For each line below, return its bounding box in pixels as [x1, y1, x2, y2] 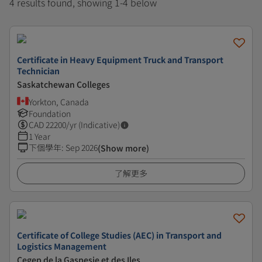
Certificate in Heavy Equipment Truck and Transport [17, 54, 223, 65]
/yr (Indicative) [66, 119, 120, 130]
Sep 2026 [65, 142, 98, 153]
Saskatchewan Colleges [17, 78, 110, 90]
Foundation [29, 108, 71, 119]
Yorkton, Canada [29, 96, 89, 108]
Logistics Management [17, 240, 106, 252]
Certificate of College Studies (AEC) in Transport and [17, 229, 222, 241]
